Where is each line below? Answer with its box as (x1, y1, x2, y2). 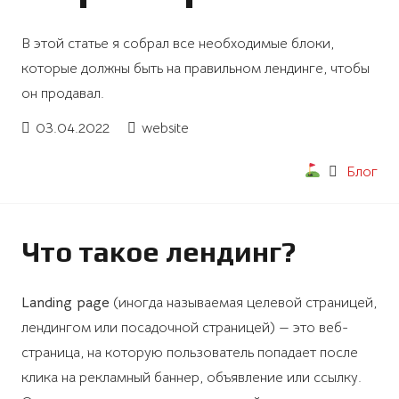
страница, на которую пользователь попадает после (21, 343, 358, 362)
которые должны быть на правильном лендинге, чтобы (21, 60, 370, 77)
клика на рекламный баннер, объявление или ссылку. (21, 368, 362, 387)
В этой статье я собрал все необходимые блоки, (21, 35, 334, 53)
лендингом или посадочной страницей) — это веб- (21, 318, 348, 337)
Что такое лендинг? (21, 234, 296, 268)
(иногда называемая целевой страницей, (110, 293, 377, 312)
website (141, 118, 189, 137)
